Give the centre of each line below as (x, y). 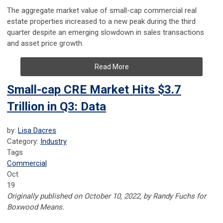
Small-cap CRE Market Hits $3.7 (94, 90)
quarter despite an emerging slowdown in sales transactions (106, 33)
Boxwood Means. (36, 207)
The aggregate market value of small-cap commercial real (102, 11)
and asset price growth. (45, 44)
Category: (24, 142)
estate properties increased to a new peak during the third (101, 22)
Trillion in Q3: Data (56, 107)
